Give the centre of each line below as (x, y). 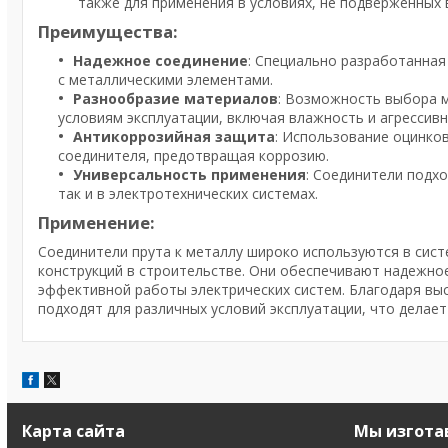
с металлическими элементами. (165, 79)
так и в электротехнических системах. (188, 193)
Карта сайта (74, 431)
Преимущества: (108, 31)
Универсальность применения (189, 174)
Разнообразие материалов (175, 98)
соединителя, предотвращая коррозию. (193, 155)
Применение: (96, 222)
